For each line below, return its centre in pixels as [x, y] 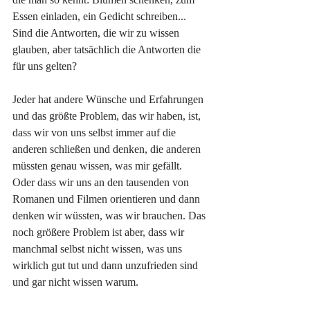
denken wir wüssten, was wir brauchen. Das [110, 215]
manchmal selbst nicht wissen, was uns [99, 248]
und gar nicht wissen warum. [75, 282]
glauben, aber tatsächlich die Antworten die [108, 49]
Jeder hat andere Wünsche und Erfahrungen [109, 99]
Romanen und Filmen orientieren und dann [108, 199]
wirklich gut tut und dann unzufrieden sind [107, 265]
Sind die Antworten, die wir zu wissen [97, 33]
